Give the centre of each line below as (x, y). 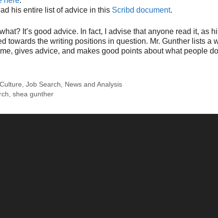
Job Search (44, 85)
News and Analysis (94, 85)
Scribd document (141, 10)
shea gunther (33, 94)
